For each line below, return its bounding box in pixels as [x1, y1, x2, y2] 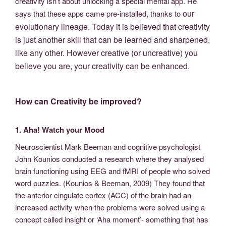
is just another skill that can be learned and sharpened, [15, 33, 210, 45]
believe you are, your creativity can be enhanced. [15, 60, 190, 72]
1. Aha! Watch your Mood [15, 124, 104, 135]
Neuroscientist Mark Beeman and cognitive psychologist [15, 141, 200, 152]
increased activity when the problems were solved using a [15, 201, 205, 212]
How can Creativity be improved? [15, 95, 142, 107]
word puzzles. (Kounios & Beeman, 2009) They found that [15, 177, 205, 188]
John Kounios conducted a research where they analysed [15, 153, 204, 164]
